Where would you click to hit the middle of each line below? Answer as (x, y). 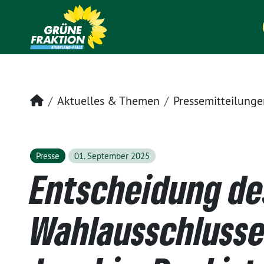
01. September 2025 (112, 156)
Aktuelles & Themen (108, 100)
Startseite (67, 100)
